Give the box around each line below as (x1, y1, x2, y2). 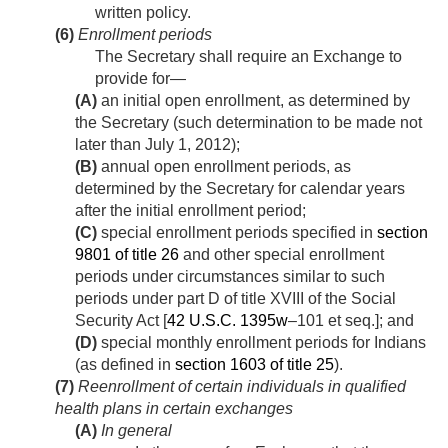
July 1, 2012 (145, 136, 231, 154)
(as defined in (75, 356, 175, 374)
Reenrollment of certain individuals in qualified (74, 378, 406, 396)
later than (75, 136, 145, 154)
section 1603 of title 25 (175, 356, 334, 374)
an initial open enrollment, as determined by (97, 92, 410, 110)
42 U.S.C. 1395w (167, 312, 288, 330)
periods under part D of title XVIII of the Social (75, 290, 396, 308)
